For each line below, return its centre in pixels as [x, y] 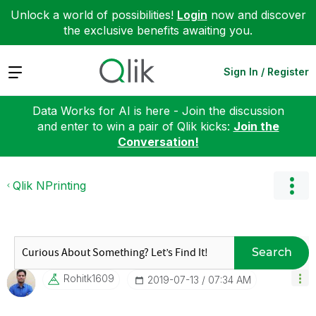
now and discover [256, 15]
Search [272, 252]
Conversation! [158, 141]
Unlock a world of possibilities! [93, 15]
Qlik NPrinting [49, 185]
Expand [27, 71]
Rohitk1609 [89, 278]
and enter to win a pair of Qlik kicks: [135, 126]
